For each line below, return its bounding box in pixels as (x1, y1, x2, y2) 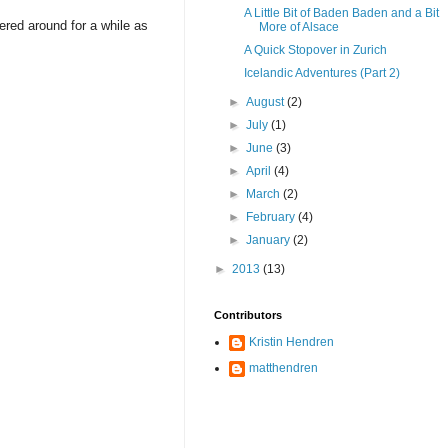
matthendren (249, 361, 318, 376)
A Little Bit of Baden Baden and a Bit (243, 6, 439, 21)
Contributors (214, 309, 282, 322)
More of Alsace (258, 20, 339, 35)
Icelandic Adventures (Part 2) (243, 66, 400, 81)
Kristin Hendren (249, 335, 334, 350)
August (246, 95, 288, 110)
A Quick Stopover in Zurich (243, 43, 387, 58)
